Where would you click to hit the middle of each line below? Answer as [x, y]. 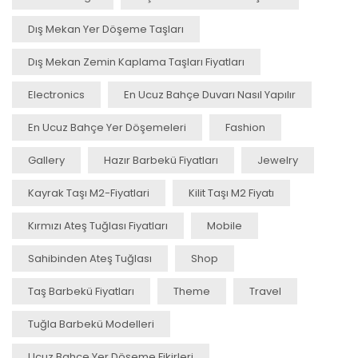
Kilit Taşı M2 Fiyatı [231, 193]
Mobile [225, 225]
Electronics [56, 94]
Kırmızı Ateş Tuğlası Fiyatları [98, 225]
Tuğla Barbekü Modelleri [91, 324]
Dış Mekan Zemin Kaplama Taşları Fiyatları [136, 62]
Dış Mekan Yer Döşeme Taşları [106, 29]
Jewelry [278, 160]
